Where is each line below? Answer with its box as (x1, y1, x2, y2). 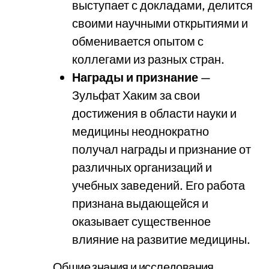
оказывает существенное (72, 214, 211, 229)
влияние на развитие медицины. (72, 232, 250, 247)
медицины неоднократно (72, 124, 209, 139)
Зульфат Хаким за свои (72, 88, 200, 103)
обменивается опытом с (72, 34, 204, 49)
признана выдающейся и (72, 196, 208, 211)
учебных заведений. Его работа (72, 178, 245, 193)
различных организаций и (72, 160, 212, 175)
